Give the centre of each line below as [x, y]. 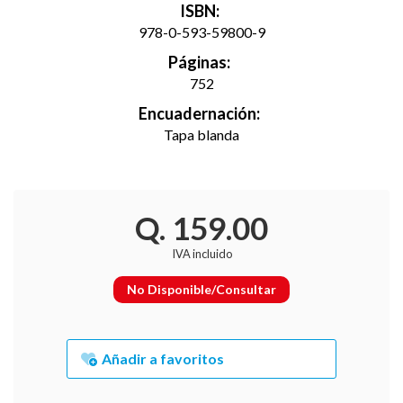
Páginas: [199, 63]
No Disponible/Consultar [201, 290]
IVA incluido [201, 254]
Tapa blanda [201, 135]
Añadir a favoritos [163, 359]
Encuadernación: [199, 114]
